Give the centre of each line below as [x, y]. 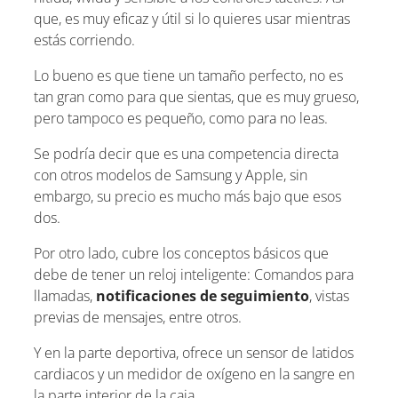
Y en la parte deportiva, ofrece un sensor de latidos [194, 352]
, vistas [329, 295]
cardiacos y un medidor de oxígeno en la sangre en [194, 374]
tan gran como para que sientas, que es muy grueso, [196, 96]
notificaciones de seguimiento [203, 295]
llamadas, [65, 295]
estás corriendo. [84, 40]
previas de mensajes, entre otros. [138, 317]
